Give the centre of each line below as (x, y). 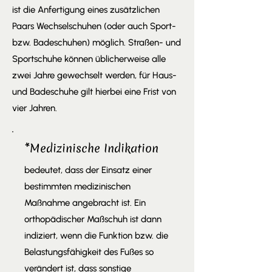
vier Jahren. (35, 108)
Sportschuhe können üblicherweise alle (89, 59)
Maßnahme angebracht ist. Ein (85, 203)
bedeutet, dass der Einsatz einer (88, 170)
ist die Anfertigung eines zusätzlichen (86, 10)
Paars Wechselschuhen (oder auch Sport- (94, 26)
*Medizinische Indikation (91, 148)
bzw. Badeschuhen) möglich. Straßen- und (97, 42)
